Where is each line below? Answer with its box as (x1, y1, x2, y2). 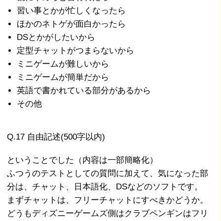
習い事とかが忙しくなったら (17, 5, 126, 15)
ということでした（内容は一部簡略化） (7, 155, 158, 165)
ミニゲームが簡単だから (17, 72, 110, 82)
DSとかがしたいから (17, 32, 96, 42)
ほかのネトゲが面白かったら (17, 19, 126, 29)
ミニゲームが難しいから (17, 59, 110, 69)
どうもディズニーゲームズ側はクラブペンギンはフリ (7, 208, 209, 218)
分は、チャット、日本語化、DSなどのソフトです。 (7, 182, 203, 191)
